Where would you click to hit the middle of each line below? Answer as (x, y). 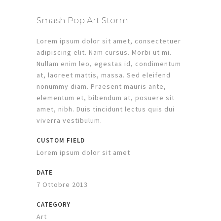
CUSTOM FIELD (61, 141)
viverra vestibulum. (69, 121)
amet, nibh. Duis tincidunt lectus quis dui (106, 109)
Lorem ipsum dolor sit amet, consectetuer (109, 41)
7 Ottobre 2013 (62, 185)
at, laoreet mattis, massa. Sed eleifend (104, 75)
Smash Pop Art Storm (82, 20)
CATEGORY (54, 205)
